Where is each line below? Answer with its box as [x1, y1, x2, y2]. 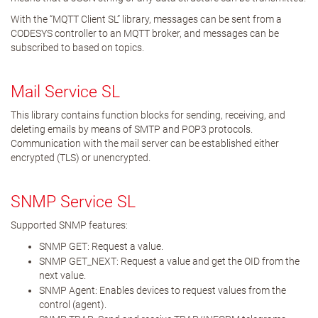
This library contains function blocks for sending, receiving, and [11, 109, 285, 121]
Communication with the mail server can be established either [11, 138, 279, 149]
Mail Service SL [11, 82, 120, 102]
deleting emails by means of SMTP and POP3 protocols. [11, 124, 253, 135]
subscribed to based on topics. [11, 42, 144, 53]
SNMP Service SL [11, 192, 136, 212]
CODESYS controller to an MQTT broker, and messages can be [11, 28, 279, 39]
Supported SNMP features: [11, 219, 128, 231]
